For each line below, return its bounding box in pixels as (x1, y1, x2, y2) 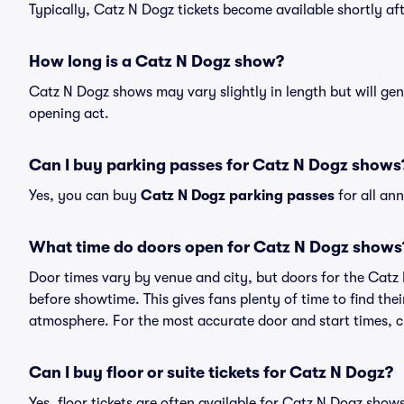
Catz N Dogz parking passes (141, 188, 335, 204)
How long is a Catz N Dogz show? (29, 52, 284, 70)
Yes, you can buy (29, 188, 141, 204)
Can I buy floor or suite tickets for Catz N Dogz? (29, 363, 393, 381)
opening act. (29, 106, 109, 122)
